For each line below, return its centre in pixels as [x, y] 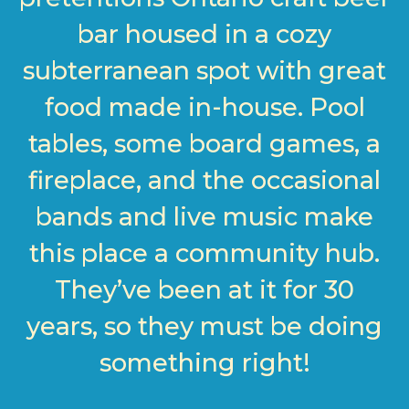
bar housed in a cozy [204, 34]
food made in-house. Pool [204, 107]
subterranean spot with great [204, 71]
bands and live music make [204, 217]
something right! [204, 363]
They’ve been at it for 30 [204, 290]
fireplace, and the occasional [204, 180]
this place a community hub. [204, 253]
